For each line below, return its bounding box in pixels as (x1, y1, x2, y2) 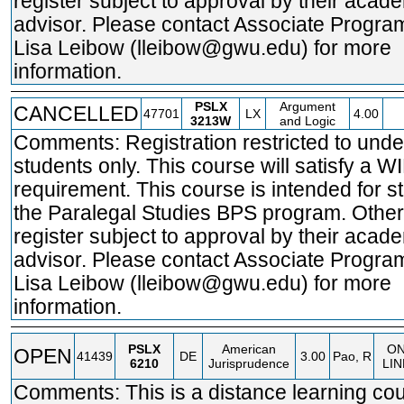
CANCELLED (14, 102, 139, 125)
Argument (280, 99, 335, 114)
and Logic (280, 114, 335, 128)
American (222, 342, 276, 356)
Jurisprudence (208, 356, 289, 371)
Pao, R (332, 349, 372, 363)
